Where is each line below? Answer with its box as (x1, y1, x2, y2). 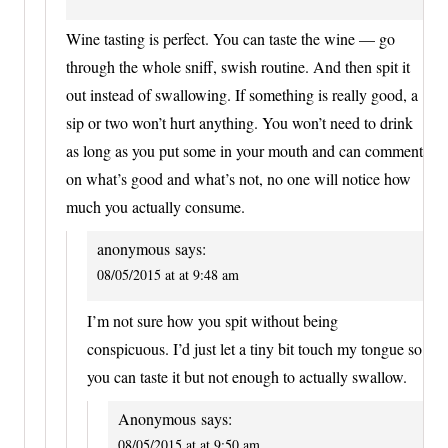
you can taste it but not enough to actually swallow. (87, 365, 407, 387)
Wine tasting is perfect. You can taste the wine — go (66, 28, 395, 50)
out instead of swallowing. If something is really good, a (66, 84, 418, 106)
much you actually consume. (66, 196, 245, 218)
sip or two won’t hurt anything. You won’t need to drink (66, 112, 413, 134)
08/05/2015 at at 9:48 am (97, 265, 239, 285)
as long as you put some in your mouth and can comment (66, 140, 423, 162)
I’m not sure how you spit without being (87, 309, 338, 331)
